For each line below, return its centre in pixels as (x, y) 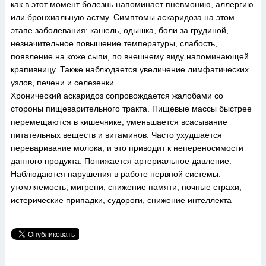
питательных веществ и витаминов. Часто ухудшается (116, 135)
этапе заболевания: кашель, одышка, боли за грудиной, (120, 30)
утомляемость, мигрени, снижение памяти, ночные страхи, (126, 187)
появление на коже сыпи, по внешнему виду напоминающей (130, 56)
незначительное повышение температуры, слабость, (114, 43)
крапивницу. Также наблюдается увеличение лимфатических (130, 69)
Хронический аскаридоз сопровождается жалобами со (117, 96)
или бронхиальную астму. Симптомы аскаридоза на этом (123, 17)
